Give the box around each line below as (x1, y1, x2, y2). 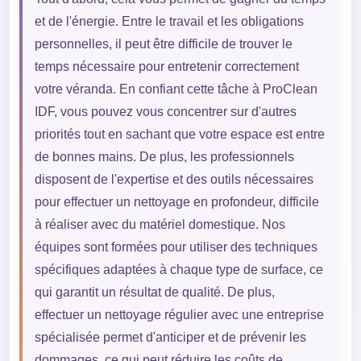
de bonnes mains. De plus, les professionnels (34, 150, 294, 164)
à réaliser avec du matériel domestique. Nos (34, 218, 285, 232)
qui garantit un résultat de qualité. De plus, (34, 285, 275, 300)
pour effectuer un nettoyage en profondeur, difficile (34, 195, 319, 210)
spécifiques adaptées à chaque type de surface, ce (34, 263, 323, 277)
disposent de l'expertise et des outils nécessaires (34, 172, 313, 187)
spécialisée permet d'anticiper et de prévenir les (34, 330, 306, 345)
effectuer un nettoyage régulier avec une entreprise (34, 308, 324, 322)
